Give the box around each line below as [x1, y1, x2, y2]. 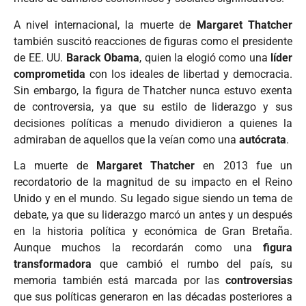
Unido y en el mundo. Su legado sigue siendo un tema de [14, 192, 292, 206]
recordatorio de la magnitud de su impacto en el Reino [14, 176, 292, 189]
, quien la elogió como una [139, 51, 270, 64]
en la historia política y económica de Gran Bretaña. [14, 225, 292, 238]
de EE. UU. [14, 51, 66, 64]
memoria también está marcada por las [14, 274, 225, 288]
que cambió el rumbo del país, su [92, 258, 292, 271]
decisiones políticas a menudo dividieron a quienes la [14, 116, 292, 130]
